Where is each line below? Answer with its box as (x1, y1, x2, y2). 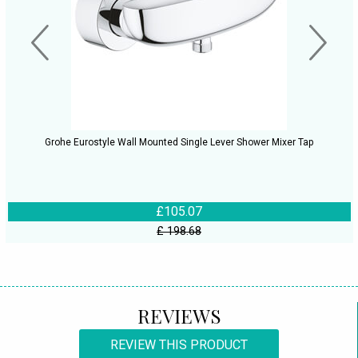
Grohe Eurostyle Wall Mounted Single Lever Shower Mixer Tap (45, 136, 313, 148)
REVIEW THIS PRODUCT (110, 337, 248, 353)
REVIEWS (137, 303, 221, 329)
